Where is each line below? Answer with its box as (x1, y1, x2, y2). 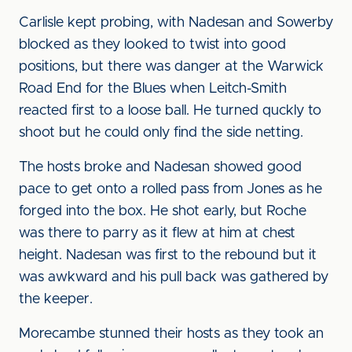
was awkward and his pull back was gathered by (19, 270, 328, 284)
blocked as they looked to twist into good (19, 38, 286, 52)
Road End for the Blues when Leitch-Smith (19, 82, 287, 96)
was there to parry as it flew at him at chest (19, 226, 295, 240)
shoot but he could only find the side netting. (19, 126, 303, 140)
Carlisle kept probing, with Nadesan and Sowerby (19, 16, 333, 30)
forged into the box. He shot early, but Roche (19, 204, 306, 218)
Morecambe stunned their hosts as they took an (19, 327, 324, 341)
